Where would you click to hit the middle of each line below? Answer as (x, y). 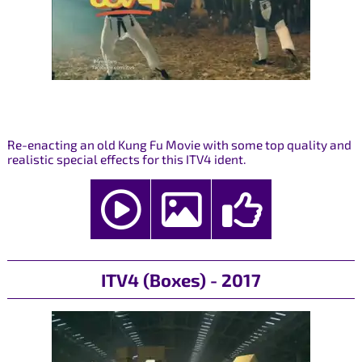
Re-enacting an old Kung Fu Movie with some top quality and (179, 144)
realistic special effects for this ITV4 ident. (126, 159)
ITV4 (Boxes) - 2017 (181, 280)
